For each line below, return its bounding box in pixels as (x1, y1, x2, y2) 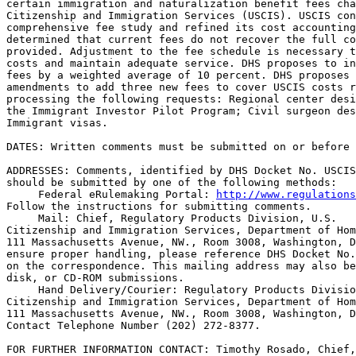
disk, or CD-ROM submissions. (6, 272, 184, 284)
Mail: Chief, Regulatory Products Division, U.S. (32, 212, 343, 224)
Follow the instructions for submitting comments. (6, 200, 311, 212)
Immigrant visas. (6, 117, 108, 129)
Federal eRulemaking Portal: (32, 188, 216, 200)
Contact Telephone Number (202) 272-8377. (6, 319, 261, 331)
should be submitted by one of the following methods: (6, 176, 337, 188)
